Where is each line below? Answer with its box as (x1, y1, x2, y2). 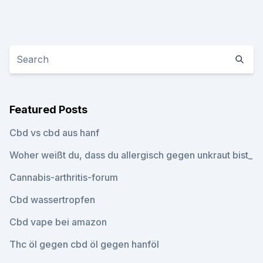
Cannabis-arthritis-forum (9, 171, 118, 183)
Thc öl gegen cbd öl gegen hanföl (9, 238, 159, 250)
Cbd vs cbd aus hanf (9, 127, 99, 139)
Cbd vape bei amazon (9, 216, 107, 228)
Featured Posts (9, 103, 87, 116)
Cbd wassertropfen (9, 194, 95, 205)
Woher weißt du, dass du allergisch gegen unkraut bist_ (9, 149, 252, 161)
